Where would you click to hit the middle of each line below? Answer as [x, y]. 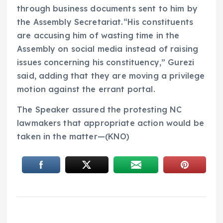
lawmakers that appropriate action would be [111, 123]
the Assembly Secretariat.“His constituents [105, 22]
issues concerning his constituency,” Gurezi [106, 62]
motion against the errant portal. [86, 89]
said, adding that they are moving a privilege [111, 75]
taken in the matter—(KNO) [73, 136]
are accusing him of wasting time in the [98, 35]
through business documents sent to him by [107, 8]
